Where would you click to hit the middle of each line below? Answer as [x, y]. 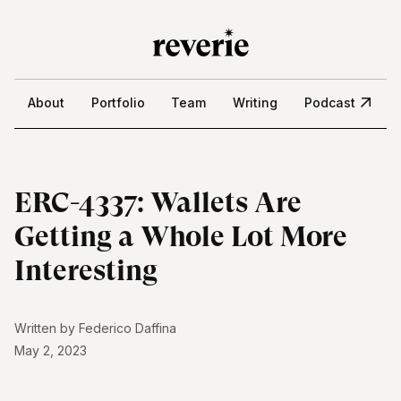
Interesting [86, 271]
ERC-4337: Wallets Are [158, 203]
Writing [256, 102]
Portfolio [118, 102]
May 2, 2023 [51, 350]
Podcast [330, 102]
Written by [45, 328]
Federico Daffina [128, 328]
